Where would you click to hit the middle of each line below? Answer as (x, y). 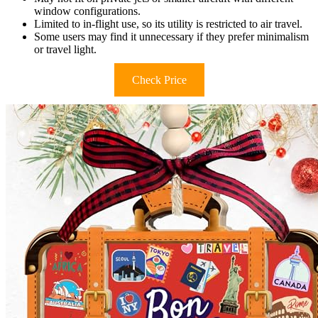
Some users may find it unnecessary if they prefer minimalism (171, 37)
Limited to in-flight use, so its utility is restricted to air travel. (168, 24)
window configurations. (87, 11)
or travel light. (65, 50)
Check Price (159, 80)
